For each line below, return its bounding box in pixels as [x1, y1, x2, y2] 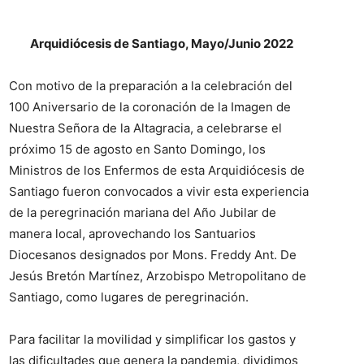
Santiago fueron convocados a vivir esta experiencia [9, 184, 309, 199]
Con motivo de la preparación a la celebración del [9, 78, 292, 93]
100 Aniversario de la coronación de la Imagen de [9, 99, 291, 115]
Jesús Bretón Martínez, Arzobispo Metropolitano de [9, 268, 306, 284]
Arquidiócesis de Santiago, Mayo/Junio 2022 [29, 36, 293, 51]
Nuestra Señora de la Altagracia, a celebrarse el [9, 120, 282, 136]
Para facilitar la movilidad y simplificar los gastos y [9, 331, 296, 347]
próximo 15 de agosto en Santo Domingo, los [9, 141, 266, 157]
